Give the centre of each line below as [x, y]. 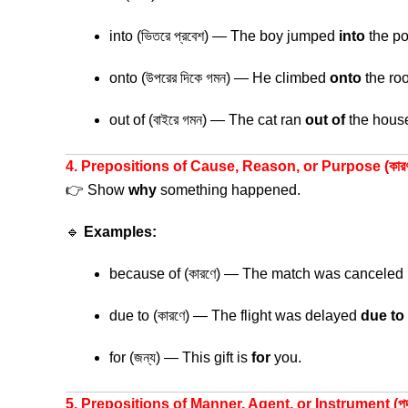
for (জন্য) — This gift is [180, 357]
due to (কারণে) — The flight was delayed [235, 316]
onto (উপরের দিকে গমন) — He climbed [219, 78]
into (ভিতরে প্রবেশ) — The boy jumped [224, 36]
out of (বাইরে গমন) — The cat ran [207, 120]
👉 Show [97, 190]
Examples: [120, 232]
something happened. [229, 190]
